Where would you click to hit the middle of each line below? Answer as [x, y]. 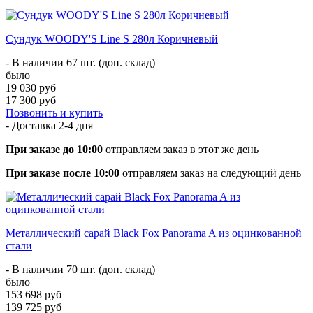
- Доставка [32, 125]
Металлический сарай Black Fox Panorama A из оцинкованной [154, 233]
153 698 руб [34, 294]
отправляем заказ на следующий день [210, 173]
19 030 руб [31, 87]
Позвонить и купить [54, 112]
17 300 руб [31, 100]
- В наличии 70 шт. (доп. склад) [80, 269]
